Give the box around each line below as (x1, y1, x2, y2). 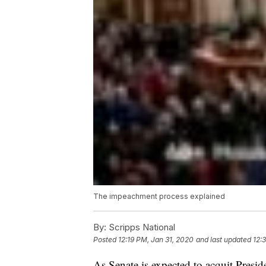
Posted (93, 235, 118, 244)
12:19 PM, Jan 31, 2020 (118, 235, 194, 244)
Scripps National (106, 221, 175, 233)
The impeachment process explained (93, 191, 225, 201)
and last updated (196, 235, 251, 244)
